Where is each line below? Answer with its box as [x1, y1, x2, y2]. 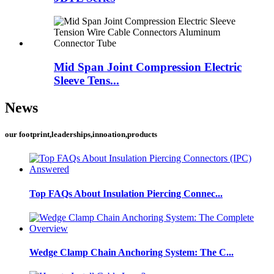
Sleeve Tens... [54, 74, 119, 87]
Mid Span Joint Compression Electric [54, 61, 242, 74]
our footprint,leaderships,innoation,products [5, 130, 157, 139]
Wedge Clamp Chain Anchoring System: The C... [29, 247, 234, 258]
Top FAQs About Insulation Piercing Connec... [29, 188, 223, 199]
